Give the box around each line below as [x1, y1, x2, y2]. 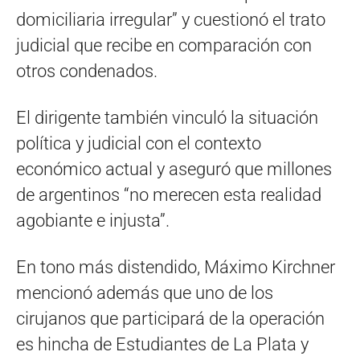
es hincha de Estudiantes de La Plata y [16, 333, 309, 354]
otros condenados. [16, 60, 157, 81]
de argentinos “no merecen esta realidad [16, 184, 321, 205]
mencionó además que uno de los [16, 282, 273, 303]
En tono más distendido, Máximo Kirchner [16, 256, 335, 277]
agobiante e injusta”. [16, 210, 170, 231]
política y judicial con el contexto [16, 133, 261, 153]
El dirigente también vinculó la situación [16, 107, 318, 128]
